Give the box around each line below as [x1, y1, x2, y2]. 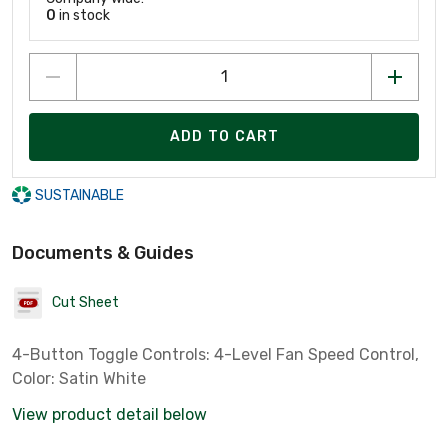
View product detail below [12, 404, 207, 424]
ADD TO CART [169, 128, 280, 146]
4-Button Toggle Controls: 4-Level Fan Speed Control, [12, 344, 419, 364]
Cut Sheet [52, 294, 119, 312]
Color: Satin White [12, 368, 146, 388]
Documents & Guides [12, 241, 194, 264]
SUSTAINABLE [34, 186, 124, 204]
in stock [56, 6, 110, 24]
